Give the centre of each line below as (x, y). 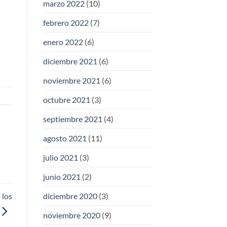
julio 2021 (60, 158)
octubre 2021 (66, 100)
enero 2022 (63, 42)
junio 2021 (62, 177)
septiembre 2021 (72, 119)
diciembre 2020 (70, 196)
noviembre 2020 (71, 215)
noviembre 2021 (71, 81)
